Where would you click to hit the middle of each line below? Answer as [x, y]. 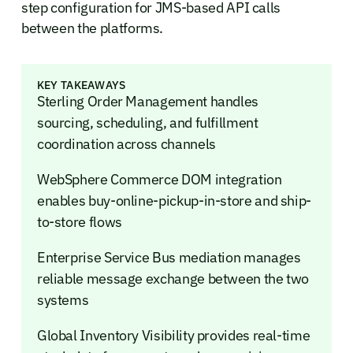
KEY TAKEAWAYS [81, 85]
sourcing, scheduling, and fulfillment [147, 122]
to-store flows [79, 221]
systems [63, 299]
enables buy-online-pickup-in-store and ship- [174, 200]
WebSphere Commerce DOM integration [159, 179]
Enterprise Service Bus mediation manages [169, 257]
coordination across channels [126, 143]
